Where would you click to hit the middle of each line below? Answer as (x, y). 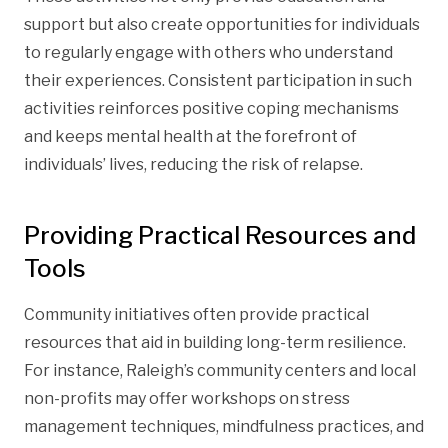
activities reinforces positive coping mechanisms (211, 108)
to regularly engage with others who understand (208, 52)
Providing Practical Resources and (220, 235)
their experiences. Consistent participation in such (218, 80)
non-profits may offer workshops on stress (187, 398)
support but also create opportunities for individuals (222, 24)
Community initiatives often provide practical (196, 314)
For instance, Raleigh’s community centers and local (220, 370)
